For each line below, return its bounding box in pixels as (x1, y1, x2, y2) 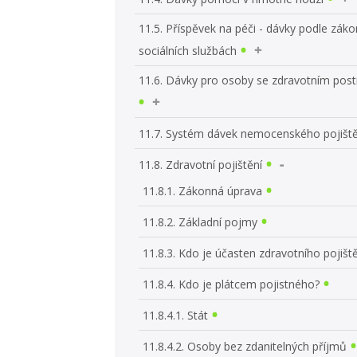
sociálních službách (139, 42, 237, 58)
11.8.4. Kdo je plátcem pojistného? (143, 276, 320, 292)
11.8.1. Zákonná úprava (143, 182, 263, 198)
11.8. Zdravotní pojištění (139, 156, 263, 172)
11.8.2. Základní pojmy (143, 214, 258, 229)
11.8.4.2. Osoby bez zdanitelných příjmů (143, 338, 347, 354)
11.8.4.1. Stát (143, 307, 209, 323)
